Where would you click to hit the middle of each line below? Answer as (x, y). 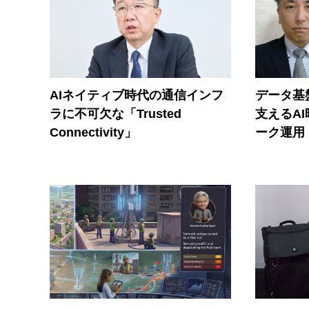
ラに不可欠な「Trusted (116, 114)
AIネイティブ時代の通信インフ (137, 96)
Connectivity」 (93, 133)
